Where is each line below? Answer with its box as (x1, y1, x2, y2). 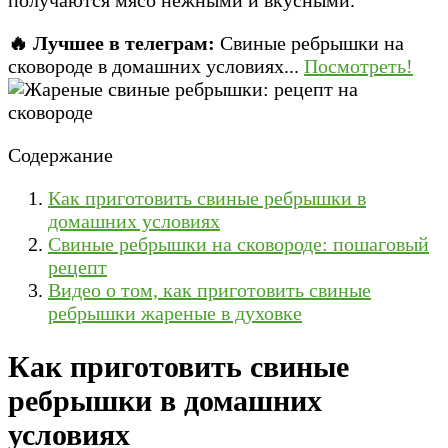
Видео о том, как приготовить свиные (48, 278, 371, 301)
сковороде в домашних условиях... (8, 54, 299, 77)
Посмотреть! (304, 54, 413, 77)
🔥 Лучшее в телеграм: (8, 31, 215, 54)
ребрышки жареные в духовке (48, 301, 302, 324)
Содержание (8, 143, 113, 166)
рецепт (48, 255, 107, 278)
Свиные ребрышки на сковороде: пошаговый (48, 232, 429, 255)
